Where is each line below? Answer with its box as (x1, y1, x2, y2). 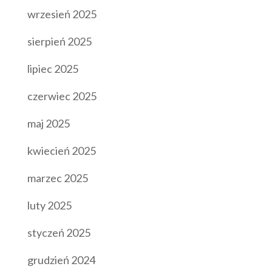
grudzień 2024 (27, 253, 95, 267)
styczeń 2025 (27, 225, 90, 239)
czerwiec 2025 (27, 89, 97, 103)
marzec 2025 (27, 171, 88, 185)
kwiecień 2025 (27, 143, 96, 157)
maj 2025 (27, 116, 70, 130)
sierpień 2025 (27, 34, 92, 48)
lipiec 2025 (27, 61, 78, 75)
